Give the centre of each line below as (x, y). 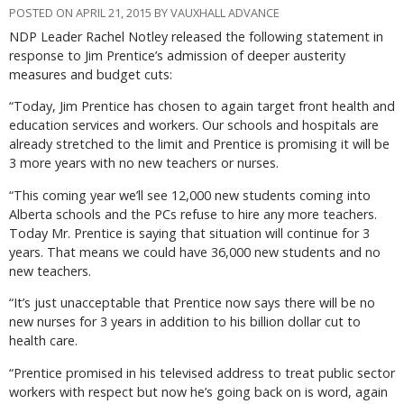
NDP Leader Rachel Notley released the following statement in (196, 36)
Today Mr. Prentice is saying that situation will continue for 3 (189, 233)
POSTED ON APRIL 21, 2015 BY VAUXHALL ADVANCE (144, 12)
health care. (43, 341)
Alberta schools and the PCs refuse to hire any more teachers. (193, 214)
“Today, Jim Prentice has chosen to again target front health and (202, 106)
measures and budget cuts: (91, 74)
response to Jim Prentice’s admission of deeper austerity (177, 55)
